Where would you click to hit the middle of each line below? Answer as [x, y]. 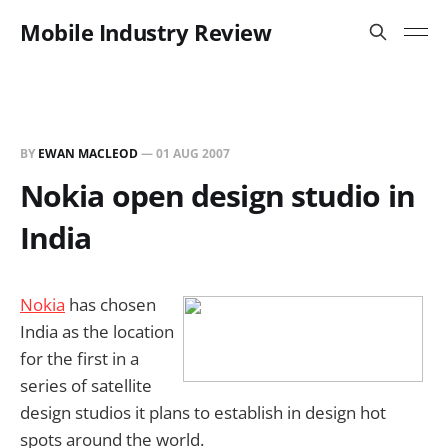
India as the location [97, 331]
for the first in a [79, 358]
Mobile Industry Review [146, 32]
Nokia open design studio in [217, 195]
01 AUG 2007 [193, 153]
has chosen [110, 304]
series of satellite [86, 385]
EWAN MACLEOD [88, 153]
